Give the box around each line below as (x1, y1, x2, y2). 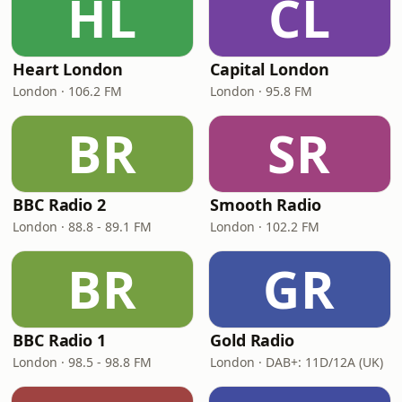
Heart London (13, 58, 123, 80)
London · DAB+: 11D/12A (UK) (210, 354, 383, 371)
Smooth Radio (210, 194, 321, 215)
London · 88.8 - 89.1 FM (13, 218, 152, 235)
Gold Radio (210, 329, 295, 351)
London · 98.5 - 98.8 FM (13, 354, 152, 371)
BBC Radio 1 (13, 329, 107, 351)
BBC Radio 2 (13, 194, 107, 215)
